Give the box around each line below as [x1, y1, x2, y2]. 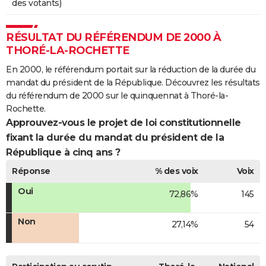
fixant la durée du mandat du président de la [6, 132, 224, 144]
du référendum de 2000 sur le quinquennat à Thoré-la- [6, 90, 228, 102]
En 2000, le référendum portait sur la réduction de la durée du [6, 64, 255, 75]
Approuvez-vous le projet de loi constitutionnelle [6, 117, 241, 129]
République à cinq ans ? [6, 147, 121, 159]
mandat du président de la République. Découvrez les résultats [6, 77, 260, 88]
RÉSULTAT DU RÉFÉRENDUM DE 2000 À [6, 31, 221, 45]
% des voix [154, 166, 198, 177]
